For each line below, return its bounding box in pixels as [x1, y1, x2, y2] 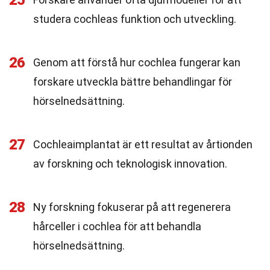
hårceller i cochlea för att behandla [33, 220, 201, 233]
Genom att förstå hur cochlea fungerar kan [33, 56, 240, 69]
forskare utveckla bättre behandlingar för [33, 75, 232, 88]
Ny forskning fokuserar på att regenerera [33, 201, 231, 213]
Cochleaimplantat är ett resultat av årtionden [33, 138, 253, 151]
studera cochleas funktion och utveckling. [33, 13, 236, 25]
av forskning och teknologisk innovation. [33, 157, 227, 170]
